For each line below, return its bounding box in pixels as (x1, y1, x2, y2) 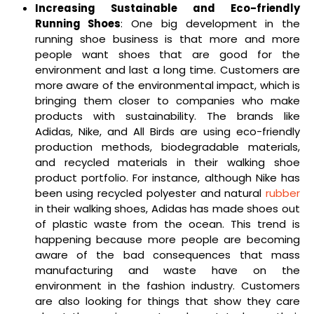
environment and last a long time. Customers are (34, 62, 300, 77)
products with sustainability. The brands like (34, 108, 300, 123)
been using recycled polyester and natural (34, 185, 266, 200)
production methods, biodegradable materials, (34, 139, 300, 154)
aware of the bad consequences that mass (34, 247, 300, 262)
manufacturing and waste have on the (34, 262, 300, 278)
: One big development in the (121, 15, 301, 31)
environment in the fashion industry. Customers (34, 278, 300, 293)
